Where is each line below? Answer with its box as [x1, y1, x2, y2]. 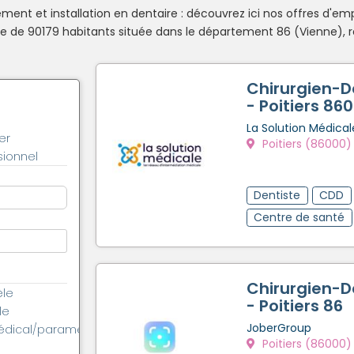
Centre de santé [254, 209, 345, 225]
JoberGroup [247, 319, 311, 336]
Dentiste [254, 186, 301, 203]
